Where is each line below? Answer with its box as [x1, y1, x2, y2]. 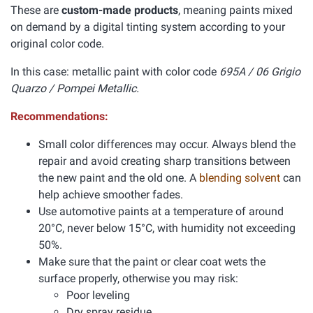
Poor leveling [66, 289, 130, 302]
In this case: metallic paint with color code [10, 65, 219, 78]
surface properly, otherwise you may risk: [38, 272, 238, 285]
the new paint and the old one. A [38, 171, 199, 184]
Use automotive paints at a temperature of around [38, 205, 284, 218]
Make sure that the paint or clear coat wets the [38, 255, 265, 268]
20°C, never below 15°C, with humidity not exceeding [38, 221, 296, 235]
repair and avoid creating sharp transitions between [38, 154, 291, 168]
